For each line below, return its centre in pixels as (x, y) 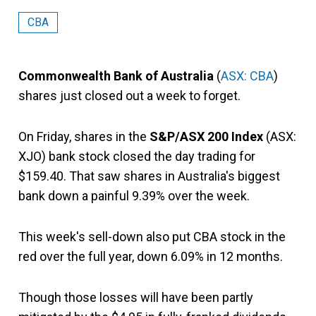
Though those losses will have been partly (136, 297)
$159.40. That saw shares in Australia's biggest (149, 176)
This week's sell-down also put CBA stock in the (152, 237)
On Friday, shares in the (84, 136)
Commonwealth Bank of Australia (116, 76)
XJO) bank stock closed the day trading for (137, 156)
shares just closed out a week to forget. (129, 96)
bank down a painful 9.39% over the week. (134, 196)
